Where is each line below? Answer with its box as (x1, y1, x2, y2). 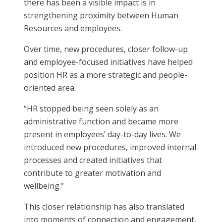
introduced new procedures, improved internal (24, 141, 196, 153)
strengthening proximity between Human (24, 9, 178, 21)
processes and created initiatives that (24, 154, 162, 166)
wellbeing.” (24, 180, 64, 191)
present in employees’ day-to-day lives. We (24, 128, 181, 140)
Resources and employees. (24, 22, 122, 34)
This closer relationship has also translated (24, 201, 184, 212)
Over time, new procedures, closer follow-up (24, 43, 188, 55)
